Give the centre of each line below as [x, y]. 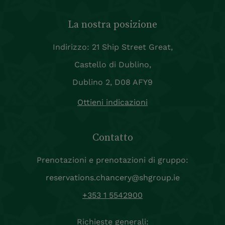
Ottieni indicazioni [113, 102]
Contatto [113, 137]
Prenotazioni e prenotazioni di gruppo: [113, 160]
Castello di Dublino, [113, 65]
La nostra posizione [113, 24]
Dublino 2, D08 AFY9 [113, 82]
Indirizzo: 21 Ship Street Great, [113, 47]
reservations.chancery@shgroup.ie [113, 178]
